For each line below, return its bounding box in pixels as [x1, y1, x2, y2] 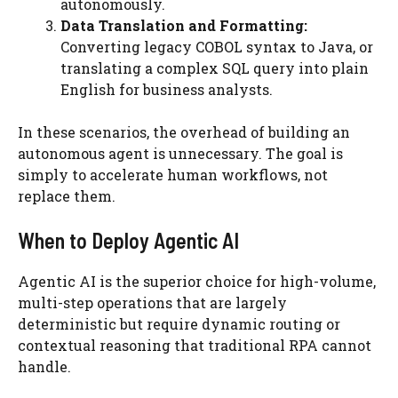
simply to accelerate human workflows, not [18, 165, 328, 184]
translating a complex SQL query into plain [60, 59, 369, 77]
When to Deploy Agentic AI [18, 227, 239, 253]
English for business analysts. [60, 80, 273, 99]
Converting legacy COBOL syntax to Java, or [60, 37, 373, 56]
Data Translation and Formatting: [60, 16, 307, 35]
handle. [18, 357, 71, 376]
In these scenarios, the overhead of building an [18, 123, 350, 141]
